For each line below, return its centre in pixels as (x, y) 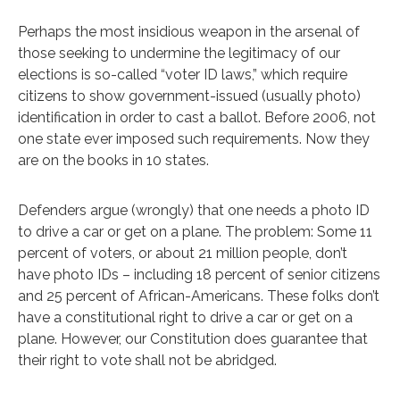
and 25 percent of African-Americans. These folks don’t (199, 296)
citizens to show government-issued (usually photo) (189, 96)
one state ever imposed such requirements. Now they (194, 138)
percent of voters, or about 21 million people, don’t (183, 253)
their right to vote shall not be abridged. (147, 360)
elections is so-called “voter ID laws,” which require (183, 74)
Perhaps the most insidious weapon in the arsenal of (189, 31)
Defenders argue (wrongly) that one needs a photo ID (194, 210)
